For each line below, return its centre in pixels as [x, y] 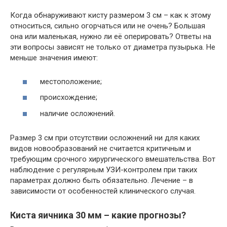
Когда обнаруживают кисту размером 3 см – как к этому [110, 15]
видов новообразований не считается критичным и [101, 148]
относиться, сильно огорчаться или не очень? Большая [108, 26]
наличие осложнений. [77, 113]
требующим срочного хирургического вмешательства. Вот [113, 159]
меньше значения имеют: [54, 58]
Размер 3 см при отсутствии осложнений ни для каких [105, 138]
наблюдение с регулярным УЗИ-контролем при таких [104, 169]
